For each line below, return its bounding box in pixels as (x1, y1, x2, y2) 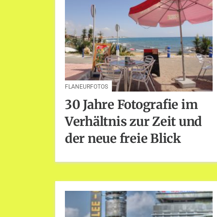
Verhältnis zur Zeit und (65, 114, 202, 130)
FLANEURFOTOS (65, 83, 108, 90)
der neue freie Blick (65, 131, 181, 147)
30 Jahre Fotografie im (65, 97, 198, 113)
